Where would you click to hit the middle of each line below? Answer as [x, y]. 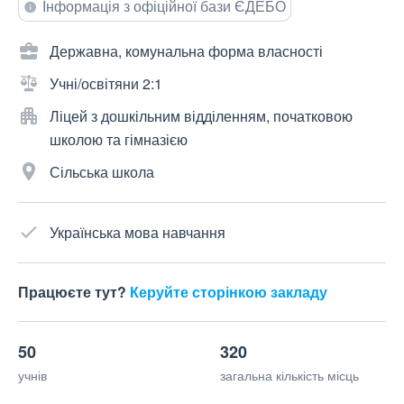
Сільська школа [102, 172]
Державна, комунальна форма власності [186, 51]
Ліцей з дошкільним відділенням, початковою [201, 116]
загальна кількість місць [289, 376]
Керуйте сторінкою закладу [229, 292]
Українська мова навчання [138, 233]
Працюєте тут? [74, 292]
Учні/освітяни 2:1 [106, 84]
